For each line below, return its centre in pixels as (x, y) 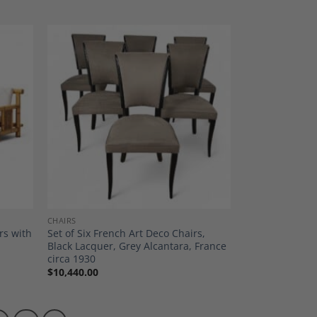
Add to (205, 113)
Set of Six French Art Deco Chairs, (126, 233)
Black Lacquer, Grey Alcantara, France (137, 246)
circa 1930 (71, 258)
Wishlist (205, 123)
